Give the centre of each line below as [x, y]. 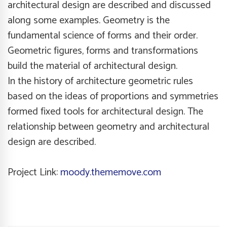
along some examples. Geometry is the [89, 20]
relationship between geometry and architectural [108, 127]
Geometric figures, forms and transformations [103, 51]
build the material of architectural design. [92, 66]
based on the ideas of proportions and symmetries [113, 96]
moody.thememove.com [111, 172]
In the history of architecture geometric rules [100, 81]
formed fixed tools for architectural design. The [105, 111]
